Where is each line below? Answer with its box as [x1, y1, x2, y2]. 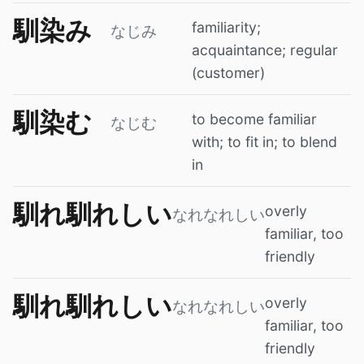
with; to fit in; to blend [192, 132, 337, 150]
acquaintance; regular [192, 41, 338, 58]
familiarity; [192, 18, 261, 36]
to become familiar [192, 110, 317, 128]
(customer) [192, 63, 265, 81]
